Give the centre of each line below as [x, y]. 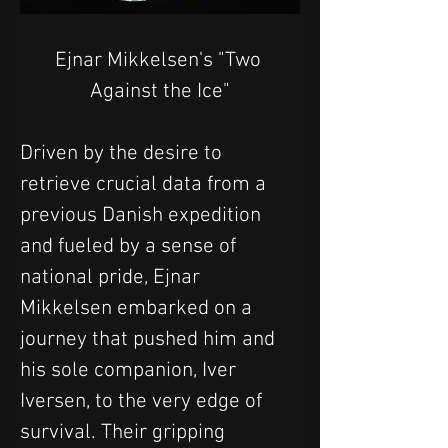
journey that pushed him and [150, 340]
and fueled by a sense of [130, 247]
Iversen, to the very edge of [143, 402]
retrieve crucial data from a [145, 185]
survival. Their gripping [125, 433]
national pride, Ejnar [112, 278]
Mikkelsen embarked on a [138, 309]
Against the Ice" [160, 92]
